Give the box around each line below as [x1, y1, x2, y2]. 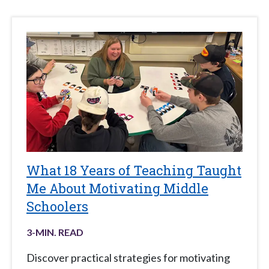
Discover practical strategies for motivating [26, 251, 230, 265]
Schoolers [26, 198, 88, 216]
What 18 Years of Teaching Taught [26, 162, 241, 180]
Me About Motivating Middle [26, 180, 208, 198]
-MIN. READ [32, 226, 83, 238]
